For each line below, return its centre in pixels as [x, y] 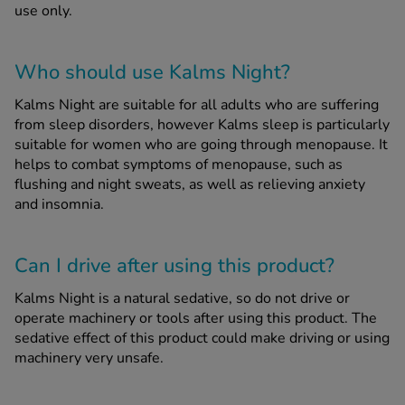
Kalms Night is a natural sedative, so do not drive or [182, 298]
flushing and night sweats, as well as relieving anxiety [190, 184]
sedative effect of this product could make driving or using [202, 338]
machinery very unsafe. [89, 358]
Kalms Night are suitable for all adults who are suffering [197, 104]
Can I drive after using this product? [174, 265]
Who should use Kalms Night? [152, 72]
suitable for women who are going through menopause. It [201, 144]
